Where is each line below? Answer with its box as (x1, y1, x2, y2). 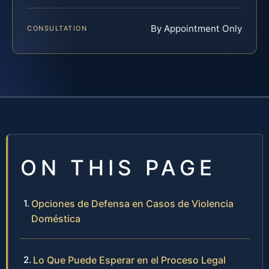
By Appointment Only (151, 22, 242, 34)
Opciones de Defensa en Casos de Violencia (31, 197, 234, 210)
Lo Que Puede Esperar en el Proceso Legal (33, 253, 226, 266)
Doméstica (31, 212, 80, 225)
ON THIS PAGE (20, 154, 216, 180)
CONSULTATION (27, 23, 88, 32)
